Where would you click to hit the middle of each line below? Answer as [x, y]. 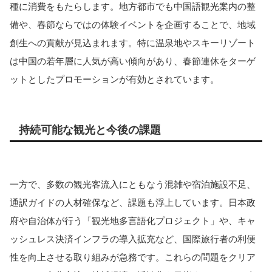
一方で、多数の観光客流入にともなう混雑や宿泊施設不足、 [133, 185]
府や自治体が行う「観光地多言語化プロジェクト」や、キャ [133, 221]
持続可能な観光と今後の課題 [90, 130]
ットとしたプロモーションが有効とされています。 [114, 80]
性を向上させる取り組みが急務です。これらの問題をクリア [133, 257]
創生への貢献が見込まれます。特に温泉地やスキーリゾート [133, 43]
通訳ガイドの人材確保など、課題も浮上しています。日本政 [133, 203]
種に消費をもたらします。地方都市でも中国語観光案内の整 [133, 7]
